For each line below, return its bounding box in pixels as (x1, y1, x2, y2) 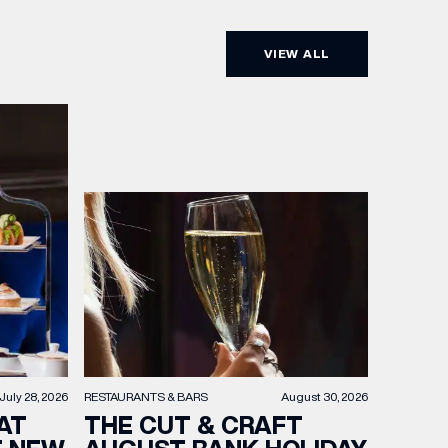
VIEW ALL (264, 47, 330, 60)
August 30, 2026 (281, 389, 368, 403)
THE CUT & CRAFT (84, 412, 303, 437)
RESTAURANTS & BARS (84, 389, 208, 403)
